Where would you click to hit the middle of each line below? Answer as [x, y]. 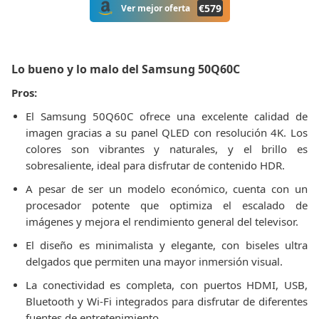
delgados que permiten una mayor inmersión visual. [154, 261]
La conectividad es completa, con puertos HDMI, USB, [167, 285]
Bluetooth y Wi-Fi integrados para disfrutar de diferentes [167, 301]
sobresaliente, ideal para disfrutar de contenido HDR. [155, 165]
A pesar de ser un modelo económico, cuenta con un [167, 189]
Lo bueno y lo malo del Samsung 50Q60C [126, 69]
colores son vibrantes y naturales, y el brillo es [167, 149]
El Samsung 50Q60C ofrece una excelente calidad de [167, 116]
